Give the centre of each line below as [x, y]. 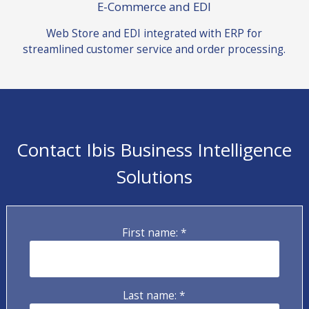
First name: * [154, 232]
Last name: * [154, 296]
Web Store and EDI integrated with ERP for [154, 33]
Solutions [154, 177]
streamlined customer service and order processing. [154, 49]
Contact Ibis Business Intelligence [154, 150]
